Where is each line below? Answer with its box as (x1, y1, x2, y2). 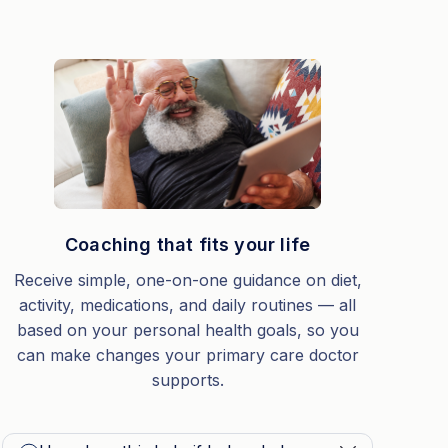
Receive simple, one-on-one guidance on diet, (13, 270, 362, 290)
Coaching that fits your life (65, 234, 311, 255)
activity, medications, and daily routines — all (19, 295, 357, 315)
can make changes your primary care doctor (16, 345, 359, 365)
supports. (151, 370, 224, 390)
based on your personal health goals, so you (16, 320, 359, 340)
